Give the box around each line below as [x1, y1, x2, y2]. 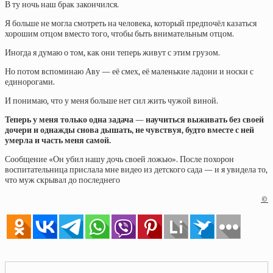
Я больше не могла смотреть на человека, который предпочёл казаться [5, 18, 257, 29]
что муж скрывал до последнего [5, 175, 120, 185]
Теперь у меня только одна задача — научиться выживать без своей [5, 115, 264, 125]
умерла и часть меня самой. [5, 135, 111, 146]
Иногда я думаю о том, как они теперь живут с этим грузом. [5, 48, 220, 58]
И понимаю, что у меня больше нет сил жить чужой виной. [5, 96, 218, 106]
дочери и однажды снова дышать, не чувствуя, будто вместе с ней [5, 125, 254, 135]
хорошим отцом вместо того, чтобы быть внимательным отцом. [5, 29, 234, 39]
